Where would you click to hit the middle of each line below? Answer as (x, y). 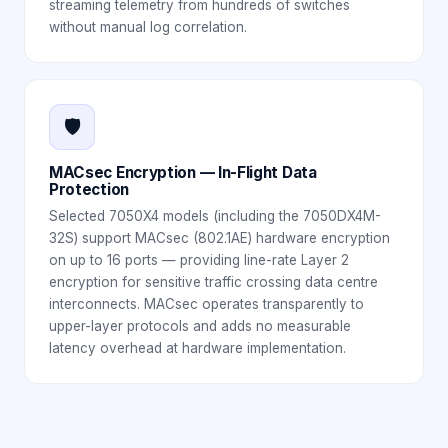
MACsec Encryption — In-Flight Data (183, 172)
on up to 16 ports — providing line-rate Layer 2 (199, 259)
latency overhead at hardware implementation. (197, 347)
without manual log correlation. (148, 26)
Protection (89, 189)
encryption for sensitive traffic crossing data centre (213, 281)
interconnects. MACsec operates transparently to (206, 303)
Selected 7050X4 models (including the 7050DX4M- (215, 215)
